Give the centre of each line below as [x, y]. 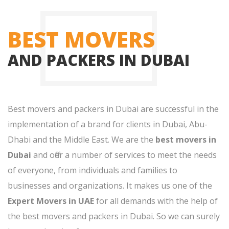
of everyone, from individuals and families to [93, 170]
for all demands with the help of [157, 201]
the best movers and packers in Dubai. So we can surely [114, 216]
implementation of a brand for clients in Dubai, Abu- [108, 124]
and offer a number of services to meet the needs [125, 155]
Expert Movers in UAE [52, 201]
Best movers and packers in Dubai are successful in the [113, 109]
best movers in [186, 140]
